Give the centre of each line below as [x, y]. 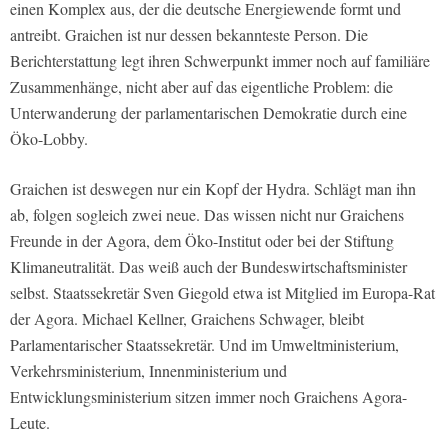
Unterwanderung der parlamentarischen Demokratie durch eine [208, 112]
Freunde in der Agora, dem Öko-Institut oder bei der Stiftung [202, 240]
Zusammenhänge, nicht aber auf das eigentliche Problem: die [201, 86]
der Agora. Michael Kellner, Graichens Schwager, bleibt [187, 318]
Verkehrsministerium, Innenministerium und [148, 370]
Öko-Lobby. [49, 138]
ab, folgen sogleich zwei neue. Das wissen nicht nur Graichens [207, 214]
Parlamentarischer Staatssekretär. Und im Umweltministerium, [204, 344]
